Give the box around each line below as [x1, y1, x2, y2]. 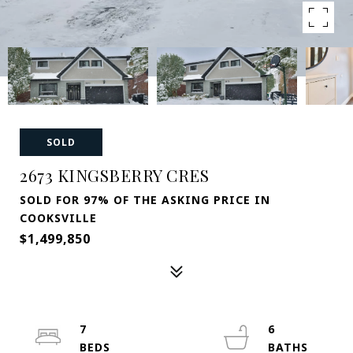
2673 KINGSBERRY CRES [20, 164, 209, 186]
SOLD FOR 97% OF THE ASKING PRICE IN [20, 192, 270, 207]
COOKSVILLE [20, 210, 97, 225]
